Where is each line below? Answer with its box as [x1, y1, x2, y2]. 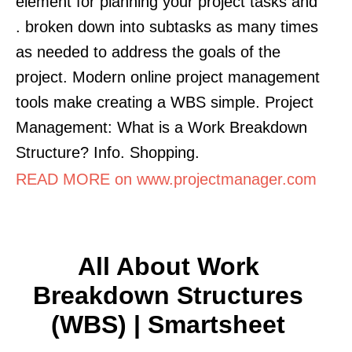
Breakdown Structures [33, 280, 303, 310]
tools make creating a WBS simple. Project [16, 93, 313, 111]
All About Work [77, 251, 259, 280]
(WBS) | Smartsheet [51, 310, 285, 339]
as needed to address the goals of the [16, 42, 280, 60]
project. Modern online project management [16, 68, 320, 86]
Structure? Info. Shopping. [16, 143, 200, 161]
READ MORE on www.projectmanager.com [16, 170, 317, 188]
